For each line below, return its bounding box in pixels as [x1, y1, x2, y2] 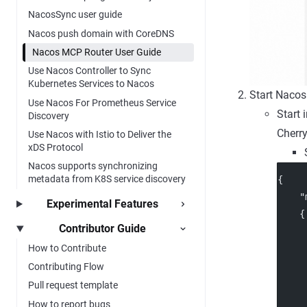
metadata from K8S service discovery [28, 173, 186, 185]
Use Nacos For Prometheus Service [28, 97, 176, 108]
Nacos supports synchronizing [28, 160, 158, 172]
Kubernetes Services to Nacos [28, 78, 154, 90]
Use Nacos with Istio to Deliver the [28, 129, 171, 140]
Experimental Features [47, 197, 159, 210]
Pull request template [28, 280, 118, 291]
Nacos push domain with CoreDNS [28, 27, 174, 39]
